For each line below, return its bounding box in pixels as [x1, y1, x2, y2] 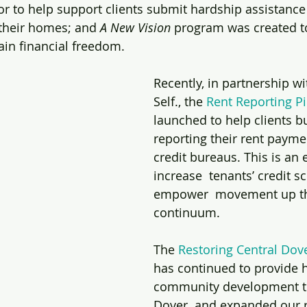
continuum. [153, 204, 223, 221]
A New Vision [100, 19, 171, 36]
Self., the [153, 93, 206, 110]
